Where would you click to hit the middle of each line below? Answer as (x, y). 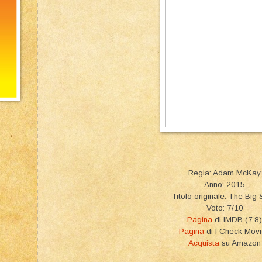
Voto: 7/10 (225, 208)
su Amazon (240, 243)
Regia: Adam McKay (225, 173)
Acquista (204, 243)
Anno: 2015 (225, 184)
